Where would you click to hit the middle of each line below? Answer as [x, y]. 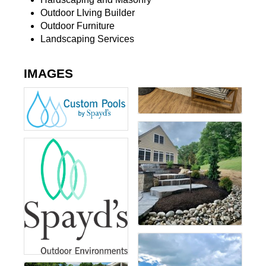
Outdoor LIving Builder [87, 13]
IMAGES [48, 74]
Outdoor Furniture [77, 26]
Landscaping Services [87, 39]
